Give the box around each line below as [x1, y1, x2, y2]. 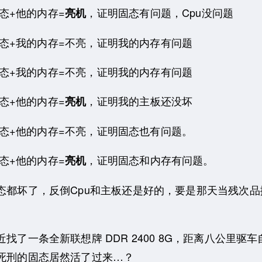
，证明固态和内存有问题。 [86, 151, 214, 167]
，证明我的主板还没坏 [86, 92, 193, 108]
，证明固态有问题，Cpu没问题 [86, 4, 234, 20]
